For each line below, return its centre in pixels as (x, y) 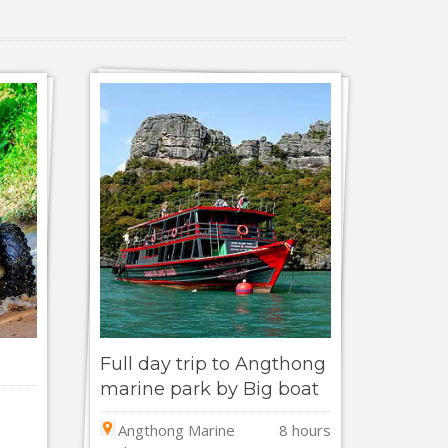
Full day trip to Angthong (213, 363)
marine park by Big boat (210, 388)
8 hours (305, 430)
